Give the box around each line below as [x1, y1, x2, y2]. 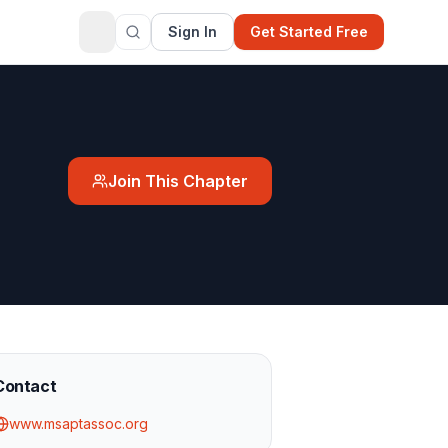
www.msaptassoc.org [9, 415, 148, 432]
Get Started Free [250, 23, 368, 40]
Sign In [168, 23, 217, 40]
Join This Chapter [108, 171, 248, 191]
